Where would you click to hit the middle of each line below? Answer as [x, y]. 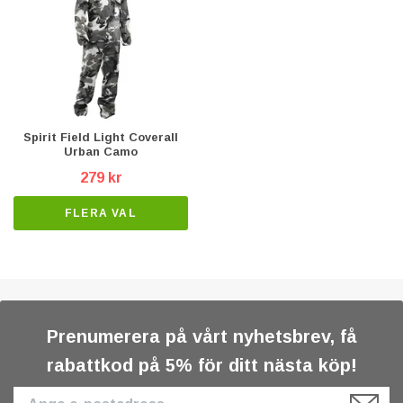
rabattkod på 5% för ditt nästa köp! [201, 366]
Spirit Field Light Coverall [101, 138]
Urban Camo [101, 152]
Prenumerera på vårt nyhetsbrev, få [201, 337]
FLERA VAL [101, 213]
